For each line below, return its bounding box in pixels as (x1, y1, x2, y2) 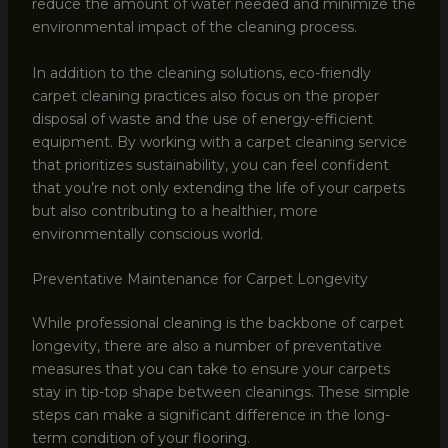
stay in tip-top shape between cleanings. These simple (31, 383, 410, 402)
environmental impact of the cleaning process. (31, 18, 357, 37)
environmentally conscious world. (31, 224, 263, 243)
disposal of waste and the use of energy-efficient (31, 109, 373, 128)
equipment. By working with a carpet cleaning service (31, 132, 407, 151)
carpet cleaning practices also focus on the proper (31, 86, 379, 105)
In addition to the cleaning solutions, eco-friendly (31, 63, 371, 82)
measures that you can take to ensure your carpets (31, 360, 390, 379)
